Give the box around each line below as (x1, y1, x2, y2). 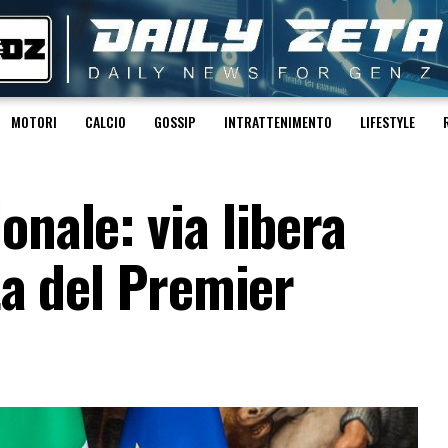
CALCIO (85, 111, 126, 133)
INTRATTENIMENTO (224, 111, 332, 133)
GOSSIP (154, 111, 196, 133)
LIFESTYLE (360, 111, 415, 133)
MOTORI (11, 111, 57, 133)
